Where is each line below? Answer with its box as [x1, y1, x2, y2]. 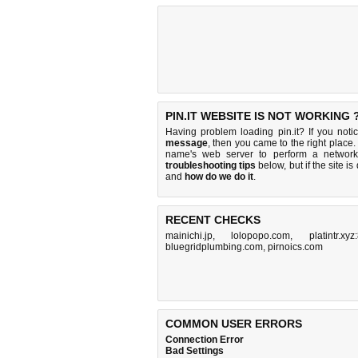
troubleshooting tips [165, 160, 257, 171]
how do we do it [185, 171, 253, 182]
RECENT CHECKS [165, 213, 261, 226]
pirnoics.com [268, 241, 323, 253]
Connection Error [165, 334, 244, 345]
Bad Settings [165, 345, 224, 356]
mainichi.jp [165, 230, 213, 241]
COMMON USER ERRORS [165, 317, 302, 330]
